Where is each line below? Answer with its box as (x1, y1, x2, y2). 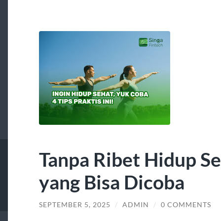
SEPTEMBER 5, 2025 (38, 201, 110, 209)
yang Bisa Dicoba (38, 170, 184, 194)
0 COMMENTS (160, 201, 211, 209)
